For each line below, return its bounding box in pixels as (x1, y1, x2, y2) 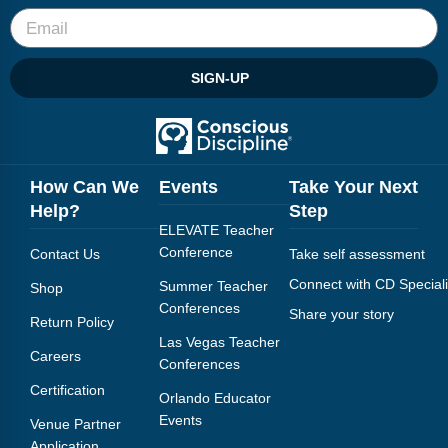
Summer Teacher (159, 278, 269, 295)
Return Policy (30, 314, 114, 331)
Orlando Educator (159, 390, 272, 407)
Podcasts (15, 89, 78, 107)
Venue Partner (30, 416, 121, 433)
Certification (30, 382, 105, 399)
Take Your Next (288, 177, 418, 198)
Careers (30, 348, 81, 365)
